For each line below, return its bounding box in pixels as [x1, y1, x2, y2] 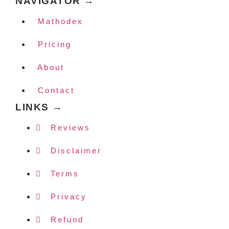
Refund [51, 215, 84, 224]
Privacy [51, 192, 87, 201]
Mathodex [31, 17, 83, 26]
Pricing [31, 40, 72, 49]
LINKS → [15, 102, 63, 113]
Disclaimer [51, 146, 102, 155]
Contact [31, 86, 75, 95]
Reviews [51, 123, 90, 132]
